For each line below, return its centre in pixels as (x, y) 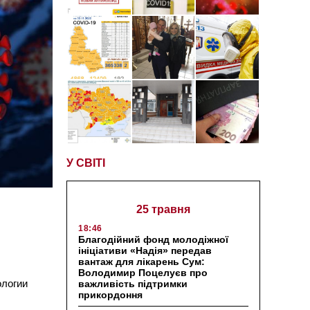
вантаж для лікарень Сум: (142, 261)
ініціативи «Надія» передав (145, 250)
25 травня (163, 209)
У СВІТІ (86, 163)
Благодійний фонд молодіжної (153, 239)
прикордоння (110, 294)
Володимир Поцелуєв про (143, 272)
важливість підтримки (133, 283)
